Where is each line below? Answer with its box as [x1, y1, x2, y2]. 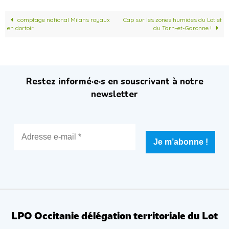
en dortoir [7, 24, 34, 32]
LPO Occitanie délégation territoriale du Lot [11, 212, 218, 221]
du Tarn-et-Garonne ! [153, 24, 214, 32]
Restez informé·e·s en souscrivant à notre [26, 76, 203, 88]
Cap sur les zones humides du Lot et [123, 15, 222, 24]
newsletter [91, 88, 138, 101]
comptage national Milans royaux [15, 15, 110, 24]
